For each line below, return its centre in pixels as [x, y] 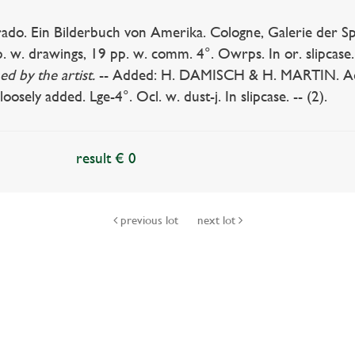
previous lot [149, 220]
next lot [218, 220]
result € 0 [107, 158]
